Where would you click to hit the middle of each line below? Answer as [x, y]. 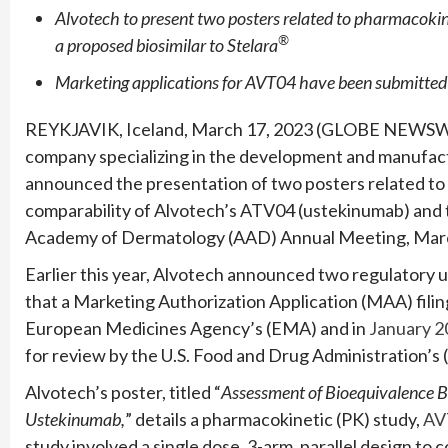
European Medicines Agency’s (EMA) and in [197, 327]
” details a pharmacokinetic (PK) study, [274, 418]
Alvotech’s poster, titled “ [123, 391]
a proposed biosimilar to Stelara [166, 44]
